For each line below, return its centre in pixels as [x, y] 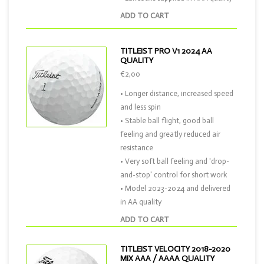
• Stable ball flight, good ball [167, 121]
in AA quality [141, 202]
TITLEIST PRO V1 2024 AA [166, 51]
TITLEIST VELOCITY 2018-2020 [175, 249]
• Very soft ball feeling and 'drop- [175, 161]
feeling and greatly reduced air [170, 134]
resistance [137, 148]
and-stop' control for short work [174, 175]
